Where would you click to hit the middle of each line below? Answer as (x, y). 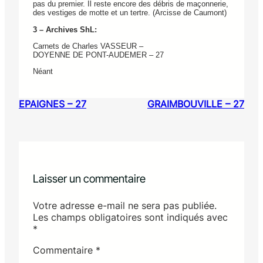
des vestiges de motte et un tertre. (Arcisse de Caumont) (130, 13)
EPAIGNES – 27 (53, 104)
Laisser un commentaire (89, 178)
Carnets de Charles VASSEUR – (88, 46)
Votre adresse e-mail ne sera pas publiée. (125, 205)
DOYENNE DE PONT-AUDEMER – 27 (98, 55)
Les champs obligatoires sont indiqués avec (130, 217)
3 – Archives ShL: (65, 29)
